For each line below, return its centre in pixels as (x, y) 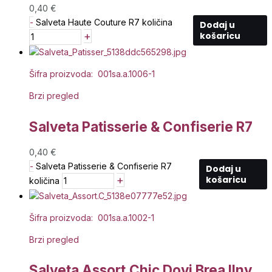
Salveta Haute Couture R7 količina (104, 22)
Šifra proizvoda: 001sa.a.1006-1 (92, 73)
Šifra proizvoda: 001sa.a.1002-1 (92, 217)
